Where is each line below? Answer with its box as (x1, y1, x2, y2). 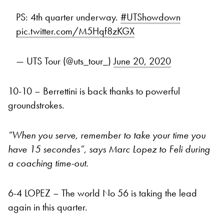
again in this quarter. (8, 200, 87, 214)
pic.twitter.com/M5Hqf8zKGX (16, 24, 134, 38)
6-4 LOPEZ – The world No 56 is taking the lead (8, 186, 197, 200)
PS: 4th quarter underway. (16, 10, 120, 24)
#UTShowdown (120, 10, 180, 24)
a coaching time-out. (8, 156, 91, 170)
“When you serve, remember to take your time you (8, 128, 205, 142)
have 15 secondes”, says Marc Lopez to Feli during (8, 142, 210, 156)
